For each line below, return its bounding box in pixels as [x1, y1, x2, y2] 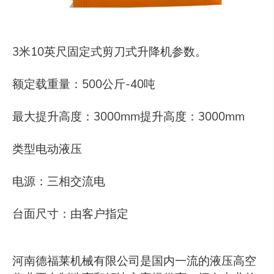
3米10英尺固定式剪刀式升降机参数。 [12, 44, 207, 59]
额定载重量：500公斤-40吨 [12, 76, 155, 92]
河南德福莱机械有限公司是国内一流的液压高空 [12, 253, 256, 268]
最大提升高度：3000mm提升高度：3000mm [12, 109, 245, 124]
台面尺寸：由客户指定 [12, 206, 128, 221]
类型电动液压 [12, 141, 82, 156]
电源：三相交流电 [12, 173, 105, 188]
